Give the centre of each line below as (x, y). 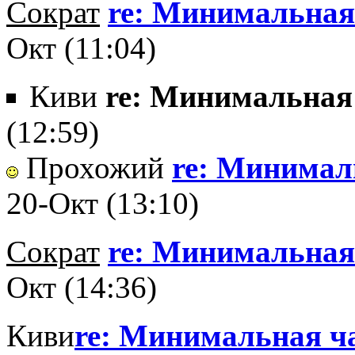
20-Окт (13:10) (103, 203)
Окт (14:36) (82, 287)
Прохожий (95, 168)
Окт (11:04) (81, 48)
